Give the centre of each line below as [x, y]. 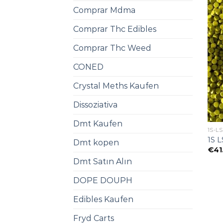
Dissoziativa [95, 105]
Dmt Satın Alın [103, 162]
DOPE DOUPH [103, 181]
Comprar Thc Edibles [115, 29]
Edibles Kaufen [103, 200]
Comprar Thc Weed [112, 48]
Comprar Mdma [104, 10]
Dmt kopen [96, 143]
